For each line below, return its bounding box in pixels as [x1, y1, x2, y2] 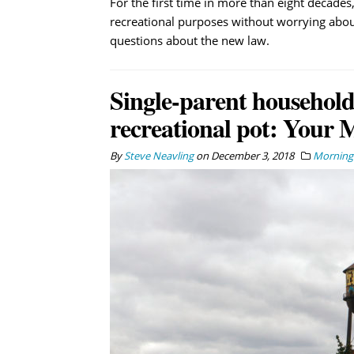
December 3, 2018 [210, 148, 294, 163]
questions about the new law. [109, 32, 269, 48]
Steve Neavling [123, 148, 194, 163]
